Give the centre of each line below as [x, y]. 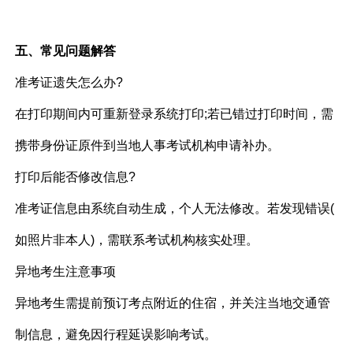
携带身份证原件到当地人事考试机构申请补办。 [148, 146]
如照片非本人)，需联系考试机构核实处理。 [137, 240]
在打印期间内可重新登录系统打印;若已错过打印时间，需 [175, 114]
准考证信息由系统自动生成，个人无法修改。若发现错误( [175, 209]
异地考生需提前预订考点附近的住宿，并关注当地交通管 [173, 303]
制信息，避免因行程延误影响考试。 [116, 335]
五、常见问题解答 [66, 51]
